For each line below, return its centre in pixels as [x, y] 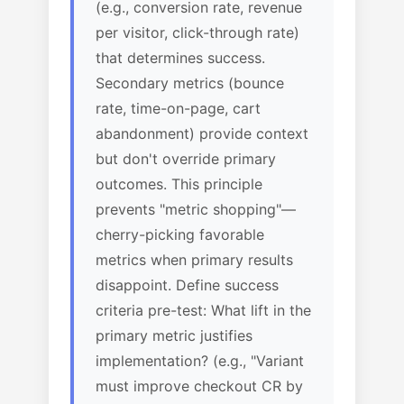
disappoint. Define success [187, 285]
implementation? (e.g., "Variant [200, 361]
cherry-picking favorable [180, 234]
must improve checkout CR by [199, 386]
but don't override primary [186, 159]
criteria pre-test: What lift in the [203, 310]
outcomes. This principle [179, 184]
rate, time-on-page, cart [178, 108]
